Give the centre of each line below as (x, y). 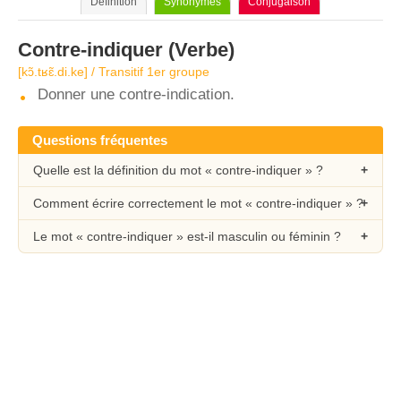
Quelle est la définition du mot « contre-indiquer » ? (178, 170)
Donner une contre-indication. (136, 94)
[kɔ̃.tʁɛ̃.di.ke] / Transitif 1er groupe (114, 72)
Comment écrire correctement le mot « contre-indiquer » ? (198, 203)
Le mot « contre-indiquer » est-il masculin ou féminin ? (187, 236)
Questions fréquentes (100, 140)
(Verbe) (199, 50)
